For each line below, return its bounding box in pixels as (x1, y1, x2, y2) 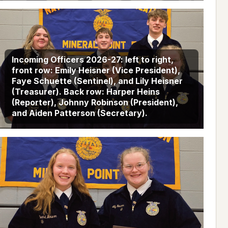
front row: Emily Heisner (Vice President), (11, 65, 180, 76)
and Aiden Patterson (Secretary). (11, 108, 148, 119)
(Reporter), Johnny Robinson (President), (11, 97, 178, 108)
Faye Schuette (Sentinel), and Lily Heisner (11, 76, 183, 87)
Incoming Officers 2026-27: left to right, (11, 54, 174, 65)
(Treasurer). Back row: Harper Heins (11, 87, 160, 97)
